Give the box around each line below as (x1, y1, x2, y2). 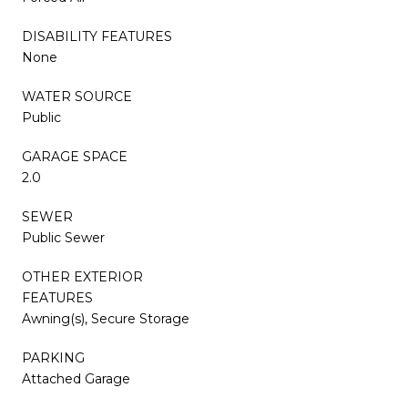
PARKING (22, 349, 85, 366)
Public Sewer (22, 229, 105, 246)
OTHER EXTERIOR (22, 268, 143, 285)
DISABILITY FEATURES (22, 27, 172, 45)
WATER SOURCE (22, 87, 132, 105)
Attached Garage (22, 370, 130, 387)
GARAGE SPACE (22, 148, 127, 165)
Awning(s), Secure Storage (22, 310, 189, 327)
